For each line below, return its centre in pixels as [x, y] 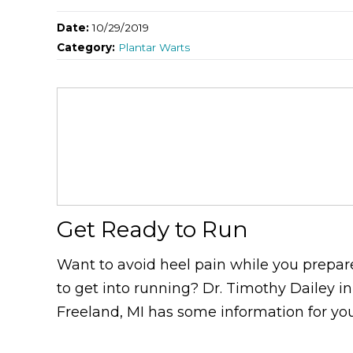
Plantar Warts [154, 47]
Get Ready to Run [152, 229]
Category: [87, 47]
